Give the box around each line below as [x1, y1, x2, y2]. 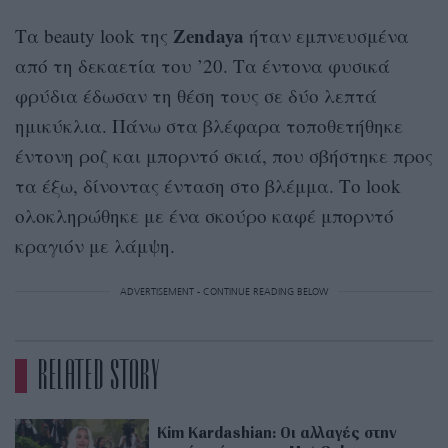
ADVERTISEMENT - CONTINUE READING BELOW [120, 287, 328, 298]
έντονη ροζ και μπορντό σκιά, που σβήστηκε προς [15, 143, 433, 169]
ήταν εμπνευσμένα [244, 23, 409, 49]
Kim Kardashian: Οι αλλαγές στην [157, 422, 398, 443]
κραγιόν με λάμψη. [15, 233, 175, 259]
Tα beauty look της [15, 23, 173, 49]
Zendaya [173, 22, 244, 50]
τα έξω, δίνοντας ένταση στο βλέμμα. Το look [15, 173, 401, 199]
